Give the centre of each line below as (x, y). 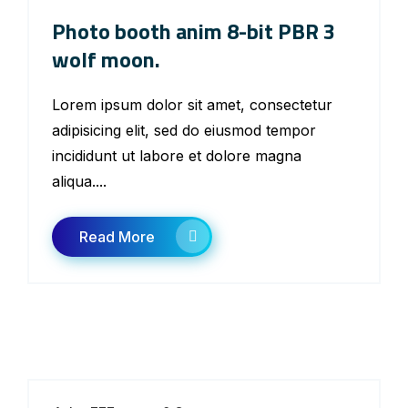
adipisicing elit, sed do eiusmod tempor (184, 130)
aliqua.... (79, 181)
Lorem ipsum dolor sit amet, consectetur (192, 105)
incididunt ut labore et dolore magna (177, 156)
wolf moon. (106, 59)
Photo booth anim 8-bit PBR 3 (194, 31)
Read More (117, 237)
